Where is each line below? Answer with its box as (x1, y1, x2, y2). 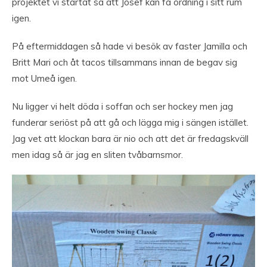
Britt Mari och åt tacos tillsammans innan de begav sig (12, 57, 237, 68)
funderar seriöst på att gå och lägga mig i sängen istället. (12, 117, 249, 128)
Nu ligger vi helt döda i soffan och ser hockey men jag (12, 101, 233, 112)
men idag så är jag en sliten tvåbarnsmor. (12, 149, 183, 160)
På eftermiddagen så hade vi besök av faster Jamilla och (12, 41, 247, 52)
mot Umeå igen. (12, 73, 77, 84)
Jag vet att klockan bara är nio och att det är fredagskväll (12, 133, 249, 144)
